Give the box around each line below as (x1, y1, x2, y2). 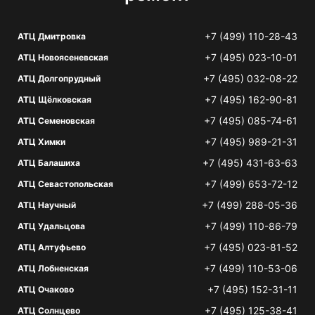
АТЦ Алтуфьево (18, 242, 86, 252)
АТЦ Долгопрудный (18, 73, 101, 84)
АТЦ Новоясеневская (18, 52, 108, 63)
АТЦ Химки (18, 136, 65, 147)
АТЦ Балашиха (18, 157, 80, 168)
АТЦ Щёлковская (18, 94, 91, 105)
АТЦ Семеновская (18, 115, 95, 126)
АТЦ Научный (18, 200, 76, 210)
